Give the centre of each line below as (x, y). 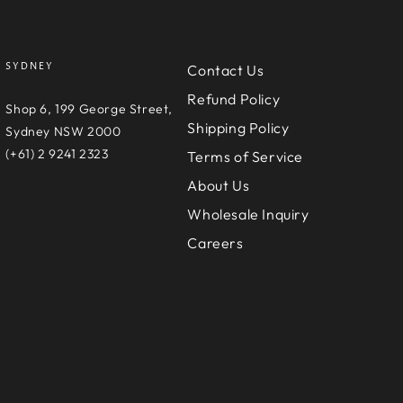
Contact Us (226, 70)
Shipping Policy (238, 127)
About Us (219, 185)
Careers (215, 242)
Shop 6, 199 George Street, (89, 108)
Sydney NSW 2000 (63, 131)
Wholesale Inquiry (248, 214)
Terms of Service (246, 156)
